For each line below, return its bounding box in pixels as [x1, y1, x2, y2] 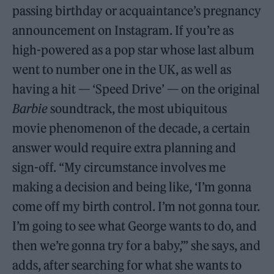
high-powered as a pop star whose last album [12, 42, 255, 57]
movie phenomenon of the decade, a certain [12, 120, 251, 136]
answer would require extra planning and [12, 139, 237, 155]
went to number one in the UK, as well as [12, 61, 232, 77]
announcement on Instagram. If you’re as [12, 22, 234, 38]
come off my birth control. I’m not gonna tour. [12, 198, 261, 214]
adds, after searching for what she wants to [12, 257, 242, 273]
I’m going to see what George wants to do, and [12, 218, 257, 234]
